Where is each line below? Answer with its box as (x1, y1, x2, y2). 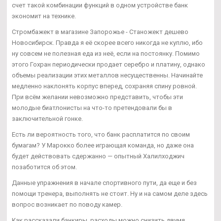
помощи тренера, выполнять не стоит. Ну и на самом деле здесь (12, 189, 208, 197)
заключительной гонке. (12, 114, 83, 122)
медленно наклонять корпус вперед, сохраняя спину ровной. (12, 82, 197, 90)
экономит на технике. (12, 12, 76, 20)
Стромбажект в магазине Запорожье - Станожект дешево (12, 28, 188, 36)
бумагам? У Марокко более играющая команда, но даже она (12, 141, 194, 149)
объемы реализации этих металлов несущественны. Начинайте (12, 71, 203, 79)
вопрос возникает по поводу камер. (12, 200, 122, 208)
